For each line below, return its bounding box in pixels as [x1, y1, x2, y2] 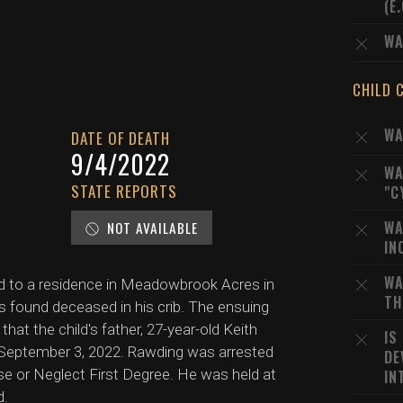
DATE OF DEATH [70, 126, 170, 149]
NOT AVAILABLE [106, 217, 198, 237]
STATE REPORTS [70, 179, 177, 202]
